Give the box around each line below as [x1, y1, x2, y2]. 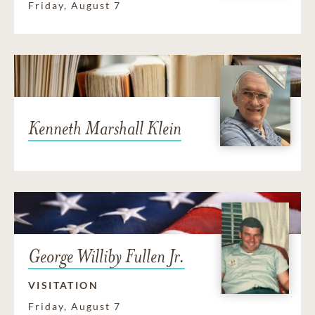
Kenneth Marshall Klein [28, 117, 181, 141]
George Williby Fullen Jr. [28, 244, 185, 268]
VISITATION [28, 278, 98, 291]
